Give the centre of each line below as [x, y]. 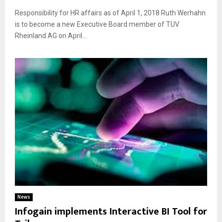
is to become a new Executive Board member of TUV [97, 24]
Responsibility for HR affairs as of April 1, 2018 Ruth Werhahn [110, 13]
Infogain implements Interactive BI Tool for [111, 212]
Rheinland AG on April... [51, 35]
